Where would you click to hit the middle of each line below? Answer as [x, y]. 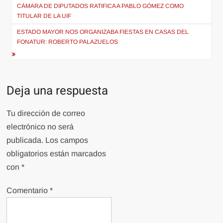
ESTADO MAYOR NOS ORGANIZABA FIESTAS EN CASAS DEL [103, 32]
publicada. [25, 140]
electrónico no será [40, 126]
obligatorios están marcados [56, 153]
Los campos [67, 140]
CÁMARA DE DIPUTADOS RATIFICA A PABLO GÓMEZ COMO [101, 6]
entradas [35, 28]
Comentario [28, 190]
